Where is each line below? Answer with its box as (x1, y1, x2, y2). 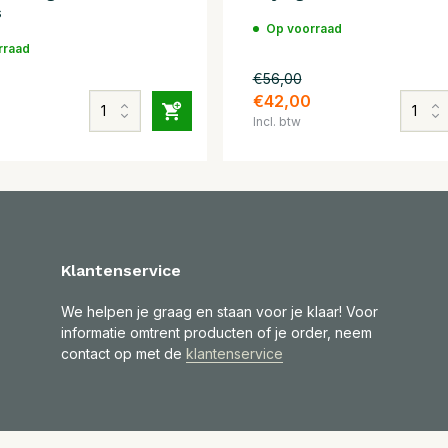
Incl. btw (252, 113, 301, 129)
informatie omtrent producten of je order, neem (60, 324, 372, 341)
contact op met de (60, 345, 186, 362)
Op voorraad (265, 20, 342, 36)
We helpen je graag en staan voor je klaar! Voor (60, 303, 378, 320)
